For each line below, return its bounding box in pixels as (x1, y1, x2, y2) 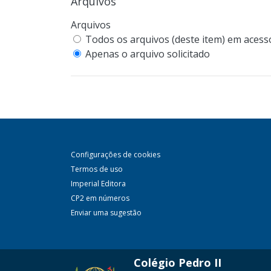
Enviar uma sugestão (71, 207, 142, 218)
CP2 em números (71, 193, 129, 203)
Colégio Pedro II (134, 255, 221, 270)
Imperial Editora (71, 178, 126, 189)
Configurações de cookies (71, 149, 160, 160)
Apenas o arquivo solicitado (85, 47, 210, 60)
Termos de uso (71, 164, 123, 174)
